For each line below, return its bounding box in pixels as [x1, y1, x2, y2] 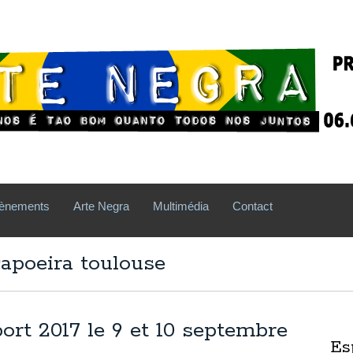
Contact [232, 199, 273, 213]
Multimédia [153, 199, 209, 213]
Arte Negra [73, 199, 129, 213]
